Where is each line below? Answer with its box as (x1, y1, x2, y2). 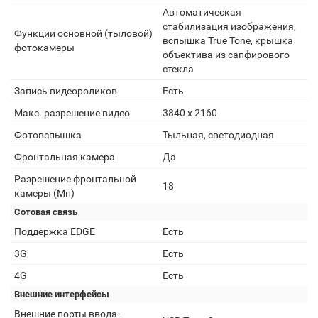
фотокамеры (14, 42, 75, 53)
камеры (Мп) (14, 187, 75, 199)
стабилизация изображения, (163, 21, 296, 32)
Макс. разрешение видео (14, 107, 130, 119)
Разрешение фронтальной (14, 173, 136, 185)
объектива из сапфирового (163, 49, 290, 60)
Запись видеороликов (14, 85, 117, 97)
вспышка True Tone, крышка (163, 35, 293, 46)
